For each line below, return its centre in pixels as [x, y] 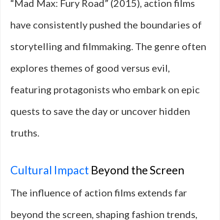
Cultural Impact [50, 170]
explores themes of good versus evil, [90, 68]
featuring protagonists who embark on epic [105, 89]
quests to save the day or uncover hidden [100, 111]
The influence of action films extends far [99, 192]
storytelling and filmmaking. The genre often [108, 46]
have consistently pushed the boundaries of [106, 25]
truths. [25, 133]
